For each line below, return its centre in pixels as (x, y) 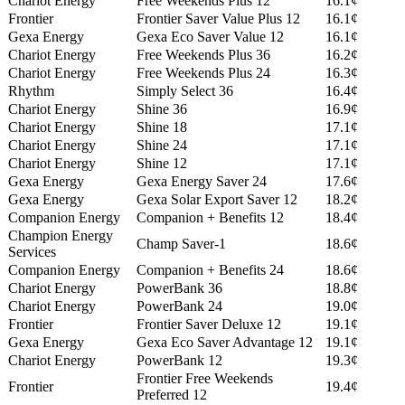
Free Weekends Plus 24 (203, 73)
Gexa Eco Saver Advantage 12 (225, 343)
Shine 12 (162, 164)
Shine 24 (162, 146)
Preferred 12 (172, 395)
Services (32, 252)
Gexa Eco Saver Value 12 (210, 37)
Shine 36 (162, 109)
